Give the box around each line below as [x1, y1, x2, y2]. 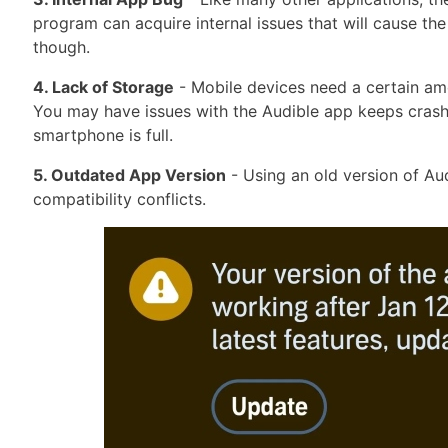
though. [33, 37, 90, 57]
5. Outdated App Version [33, 165, 226, 185]
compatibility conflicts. [33, 189, 206, 209]
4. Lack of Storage [33, 77, 174, 97]
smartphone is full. [33, 125, 173, 145]
